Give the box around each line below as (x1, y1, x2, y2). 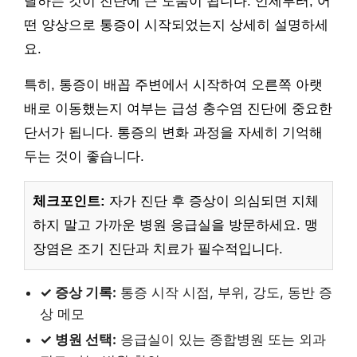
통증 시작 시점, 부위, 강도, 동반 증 (116, 284, 332, 300)
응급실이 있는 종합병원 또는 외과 (116, 331, 326, 347)
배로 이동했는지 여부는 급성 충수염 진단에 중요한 (24, 100, 332, 116)
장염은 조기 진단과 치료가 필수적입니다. (33, 241, 283, 257)
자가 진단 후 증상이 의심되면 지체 (105, 193, 319, 209)
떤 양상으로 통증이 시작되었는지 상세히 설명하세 (24, 17, 328, 33)
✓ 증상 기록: (40, 284, 116, 300)
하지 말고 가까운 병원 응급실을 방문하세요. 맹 (33, 217, 318, 233)
